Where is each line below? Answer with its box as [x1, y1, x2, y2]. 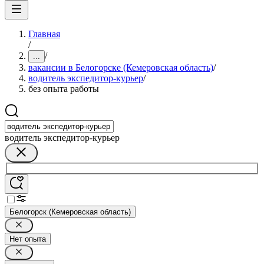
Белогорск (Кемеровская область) [9, 207, 131, 216]
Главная [28, 29, 60, 39]
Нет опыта [9, 234, 46, 243]
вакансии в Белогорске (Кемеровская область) [28, 62, 213, 72]
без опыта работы [28, 84, 99, 94]
